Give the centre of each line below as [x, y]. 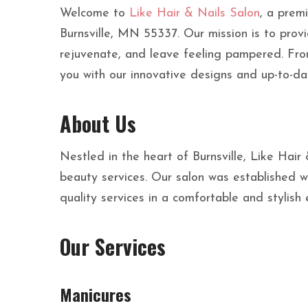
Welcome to [95, 14]
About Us [98, 124]
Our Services [113, 247]
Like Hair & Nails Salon [195, 14]
